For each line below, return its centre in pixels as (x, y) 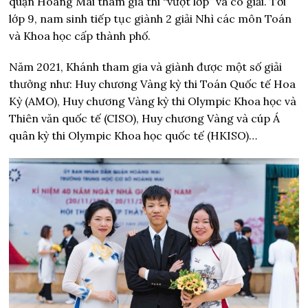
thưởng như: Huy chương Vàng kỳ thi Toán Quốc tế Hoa (153, 84)
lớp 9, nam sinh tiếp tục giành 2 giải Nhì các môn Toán (151, 19)
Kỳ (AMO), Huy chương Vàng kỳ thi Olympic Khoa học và (153, 101)
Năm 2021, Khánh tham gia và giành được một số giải (146, 67)
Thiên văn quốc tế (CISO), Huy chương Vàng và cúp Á (145, 119)
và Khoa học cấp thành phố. (80, 36)
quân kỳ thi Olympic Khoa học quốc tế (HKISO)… (133, 136)
